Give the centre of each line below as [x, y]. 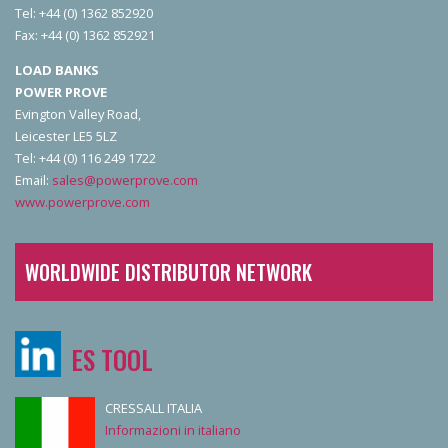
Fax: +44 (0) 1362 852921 [85, 35]
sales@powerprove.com [125, 180]
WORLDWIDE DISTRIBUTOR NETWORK [168, 272]
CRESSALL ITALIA [153, 408]
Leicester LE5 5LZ [66, 136]
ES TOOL [112, 359]
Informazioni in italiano [173, 430]
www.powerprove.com [82, 202]
